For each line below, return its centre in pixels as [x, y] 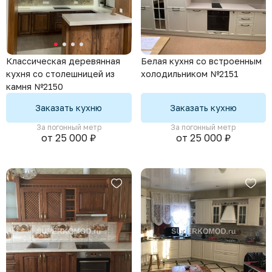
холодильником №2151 [189, 73]
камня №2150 [35, 87]
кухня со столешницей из [60, 74]
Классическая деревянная [63, 61]
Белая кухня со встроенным [201, 61]
